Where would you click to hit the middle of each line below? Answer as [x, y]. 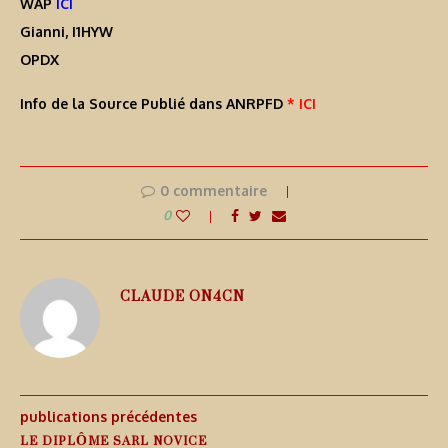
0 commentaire [213, 191]
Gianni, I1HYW [66, 32]
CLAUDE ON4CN [182, 296]
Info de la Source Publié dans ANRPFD [153, 104]
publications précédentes [108, 417]
